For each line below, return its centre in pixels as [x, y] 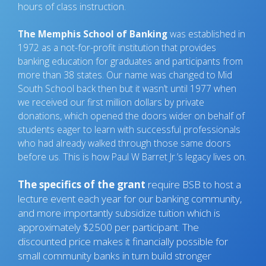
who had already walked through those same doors [124, 143]
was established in [206, 34]
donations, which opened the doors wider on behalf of [131, 115]
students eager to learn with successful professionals [129, 129]
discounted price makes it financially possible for [123, 241]
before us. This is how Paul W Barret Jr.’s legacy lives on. [132, 156]
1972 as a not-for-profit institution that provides [117, 47]
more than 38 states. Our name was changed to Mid [125, 75]
